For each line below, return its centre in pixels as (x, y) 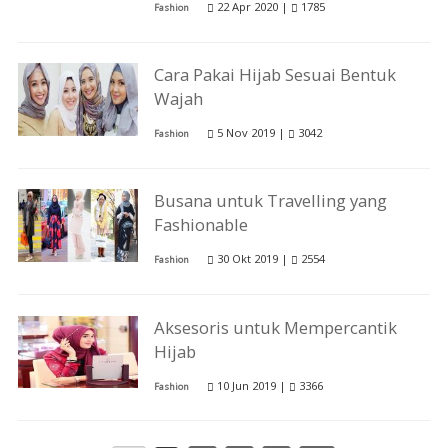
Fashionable (201, 225)
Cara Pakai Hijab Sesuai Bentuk (275, 75)
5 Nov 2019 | (251, 133)
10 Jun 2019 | (252, 385)
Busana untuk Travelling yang (271, 201)
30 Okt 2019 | (253, 259)
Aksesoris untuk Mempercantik (276, 327)
